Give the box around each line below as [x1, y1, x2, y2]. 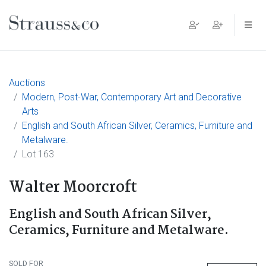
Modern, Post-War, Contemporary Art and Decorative [22, 91, 242, 103]
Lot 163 [22, 148, 54, 160]
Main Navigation [9, 22, 138, 47]
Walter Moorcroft [9, 176, 137, 199]
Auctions [9, 77, 45, 88]
